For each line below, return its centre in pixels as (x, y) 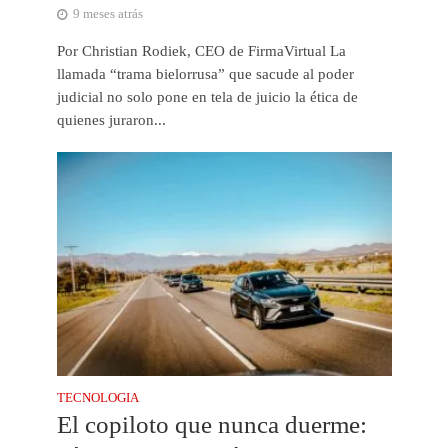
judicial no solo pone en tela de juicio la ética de (207, 97)
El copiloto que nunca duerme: (211, 424)
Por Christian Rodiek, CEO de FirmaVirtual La (201, 51)
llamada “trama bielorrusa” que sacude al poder (205, 74)
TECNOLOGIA (97, 397)
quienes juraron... (111, 120)
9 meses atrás (107, 14)
